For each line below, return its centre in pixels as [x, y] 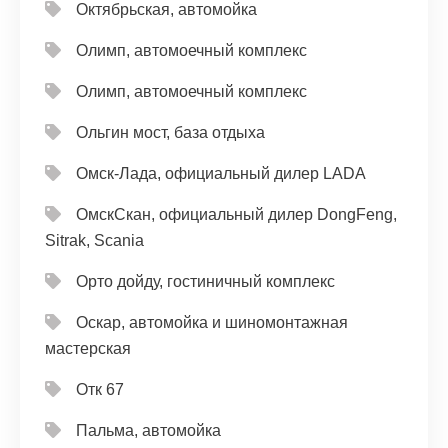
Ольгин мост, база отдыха [170, 132]
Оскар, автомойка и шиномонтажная [212, 322]
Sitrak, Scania [94, 240]
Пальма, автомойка [148, 430]
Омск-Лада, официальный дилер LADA [221, 173]
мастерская [88, 348]
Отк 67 [100, 389]
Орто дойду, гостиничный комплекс [205, 281]
